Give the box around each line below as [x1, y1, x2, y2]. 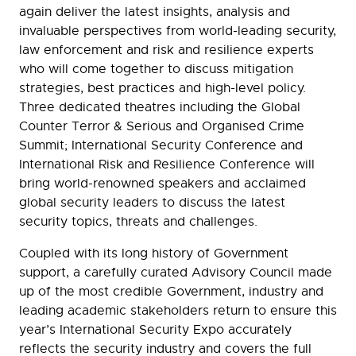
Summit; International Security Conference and [19, 137, 303, 154]
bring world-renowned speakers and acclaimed [19, 176, 306, 192]
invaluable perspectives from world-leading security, [19, 23, 336, 40]
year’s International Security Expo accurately [19, 322, 292, 339]
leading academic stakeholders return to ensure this [19, 303, 337, 319]
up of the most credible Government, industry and [19, 284, 323, 300]
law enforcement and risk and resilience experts [19, 42, 314, 59]
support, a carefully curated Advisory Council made [19, 265, 332, 281]
